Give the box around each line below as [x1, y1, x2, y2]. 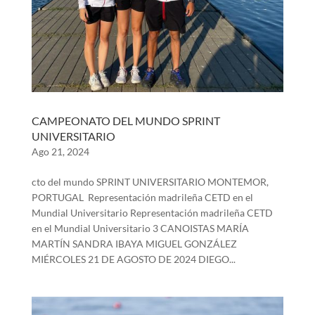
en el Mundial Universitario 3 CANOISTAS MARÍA [31, 222, 249, 234]
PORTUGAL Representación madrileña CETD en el [31, 191, 253, 203]
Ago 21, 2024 [31, 146, 89, 157]
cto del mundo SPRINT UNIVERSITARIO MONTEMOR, [31, 176, 269, 188]
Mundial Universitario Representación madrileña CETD [31, 207, 273, 219]
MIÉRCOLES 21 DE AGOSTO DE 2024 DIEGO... [31, 253, 236, 265]
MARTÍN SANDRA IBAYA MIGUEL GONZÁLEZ [31, 238, 237, 250]
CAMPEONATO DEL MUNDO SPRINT [31, 114, 220, 127]
